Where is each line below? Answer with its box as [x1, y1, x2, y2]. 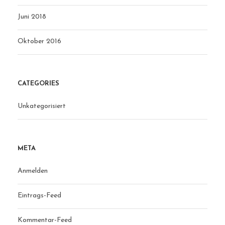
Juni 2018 [18, 13, 46, 21]
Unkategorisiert [18, 102, 66, 110]
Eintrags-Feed [18, 191, 61, 199]
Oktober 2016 [18, 37, 61, 45]
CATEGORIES [18, 80, 59, 87]
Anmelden [18, 167, 48, 175]
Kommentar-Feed [18, 216, 72, 224]
